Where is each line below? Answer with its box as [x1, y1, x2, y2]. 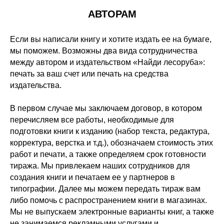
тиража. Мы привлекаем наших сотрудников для [10, 161, 190, 170]
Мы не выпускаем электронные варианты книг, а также [10, 207, 214, 216]
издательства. [10, 81, 61, 89]
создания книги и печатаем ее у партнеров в [10, 173, 175, 181]
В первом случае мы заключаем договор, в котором [10, 104, 202, 112]
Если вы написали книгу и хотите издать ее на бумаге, [10, 35, 211, 43]
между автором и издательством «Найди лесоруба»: [10, 58, 205, 66]
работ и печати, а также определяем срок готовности [10, 150, 206, 158]
